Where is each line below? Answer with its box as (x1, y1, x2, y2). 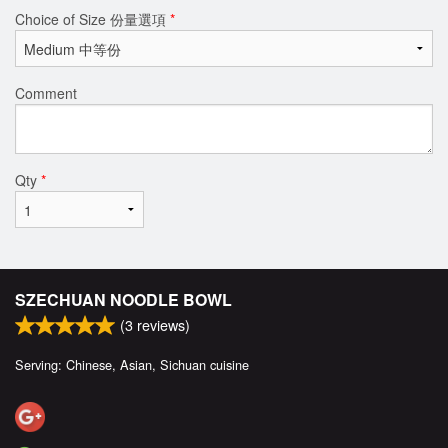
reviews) (133, 313, 190, 335)
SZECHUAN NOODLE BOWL (15, 287, 232, 311)
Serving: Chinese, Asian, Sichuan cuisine (15, 354, 249, 374)
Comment (15, 82, 77, 103)
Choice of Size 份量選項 (15, 8, 170, 29)
